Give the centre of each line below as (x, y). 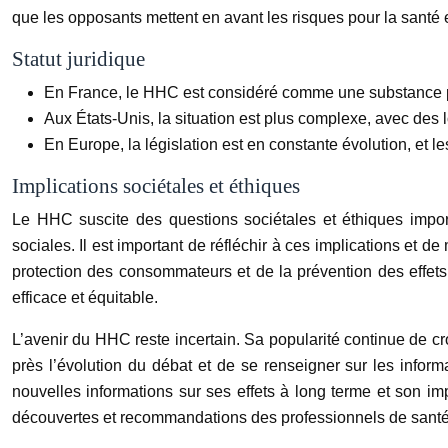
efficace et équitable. (85, 297)
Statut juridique (78, 58)
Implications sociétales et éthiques (156, 185)
